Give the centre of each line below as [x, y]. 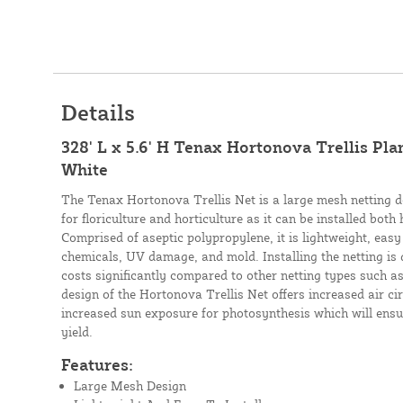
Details [98, 112]
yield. [76, 331]
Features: [97, 364]
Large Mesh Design [130, 385]
